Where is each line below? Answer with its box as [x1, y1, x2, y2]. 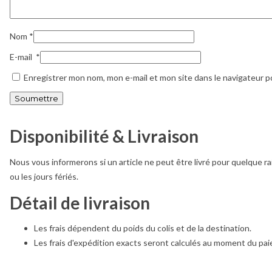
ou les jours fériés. [10, 171, 78, 182]
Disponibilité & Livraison [10, 126, 199, 147]
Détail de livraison [10, 192, 150, 213]
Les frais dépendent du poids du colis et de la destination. [34, 223, 251, 234]
